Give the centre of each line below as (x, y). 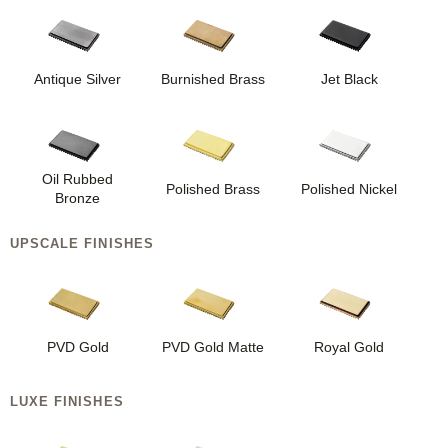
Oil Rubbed (78, 179)
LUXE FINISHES (67, 402)
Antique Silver (78, 78)
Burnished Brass (213, 78)
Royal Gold (349, 346)
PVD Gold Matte (213, 346)
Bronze (78, 198)
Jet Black (349, 78)
